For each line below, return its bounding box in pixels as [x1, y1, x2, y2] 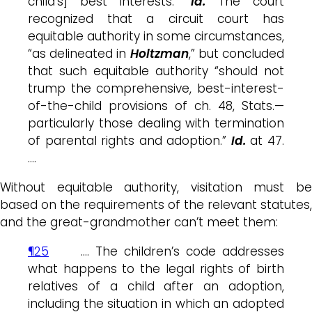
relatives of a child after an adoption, [28, 277, 284, 295]
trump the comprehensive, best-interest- [28, 79, 284, 97]
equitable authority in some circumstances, [28, 27, 284, 45]
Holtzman [130, 45, 189, 62]
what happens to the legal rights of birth [28, 260, 284, 277]
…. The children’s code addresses [49, 242, 284, 260]
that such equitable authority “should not [28, 62, 284, 79]
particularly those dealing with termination [28, 114, 284, 132]
